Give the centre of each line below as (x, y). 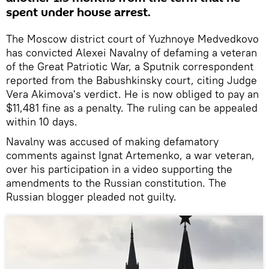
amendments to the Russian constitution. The (116, 183)
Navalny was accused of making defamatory (112, 141)
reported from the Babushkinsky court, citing (116, 80)
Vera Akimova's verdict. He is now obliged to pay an (132, 94)
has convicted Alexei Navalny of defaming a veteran (131, 52)
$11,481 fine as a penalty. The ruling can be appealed (132, 107)
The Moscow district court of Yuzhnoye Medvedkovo (132, 38)
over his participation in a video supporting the (119, 169)
